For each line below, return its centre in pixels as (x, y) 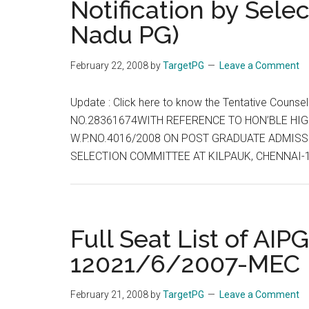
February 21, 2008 (109, 295)
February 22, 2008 (109, 66)
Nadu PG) (125, 34)
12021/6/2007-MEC (185, 263)
